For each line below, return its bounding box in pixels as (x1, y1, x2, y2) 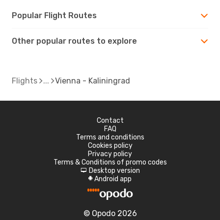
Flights (12, 76, 37, 85)
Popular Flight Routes (12, 10, 97, 20)
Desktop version (88, 166, 140, 175)
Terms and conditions (76, 133, 144, 141)
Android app (94, 174, 132, 183)
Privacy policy (88, 149, 132, 158)
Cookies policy (87, 141, 133, 150)
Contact (96, 116, 124, 125)
